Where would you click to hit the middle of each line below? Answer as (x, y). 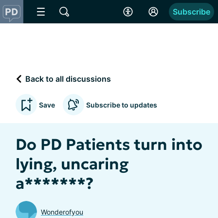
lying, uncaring (72, 164)
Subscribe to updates (122, 105)
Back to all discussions (67, 79)
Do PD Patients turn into (109, 145)
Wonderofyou (62, 212)
